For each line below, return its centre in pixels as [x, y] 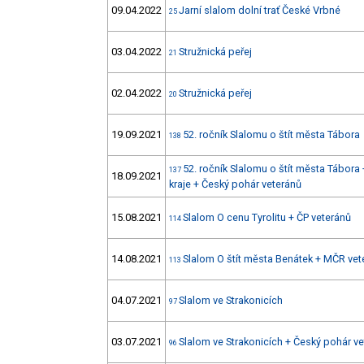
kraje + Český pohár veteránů [235, 184]
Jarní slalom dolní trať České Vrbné [260, 11]
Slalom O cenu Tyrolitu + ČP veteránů [267, 218]
